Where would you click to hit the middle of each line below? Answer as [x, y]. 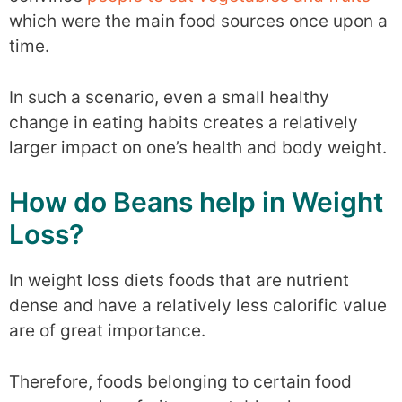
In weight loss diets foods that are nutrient [179, 280]
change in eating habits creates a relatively [184, 122]
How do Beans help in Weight [196, 202]
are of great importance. [107, 331]
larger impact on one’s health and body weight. [198, 147]
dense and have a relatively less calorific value [198, 306]
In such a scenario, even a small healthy [169, 97]
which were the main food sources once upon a [198, 21]
